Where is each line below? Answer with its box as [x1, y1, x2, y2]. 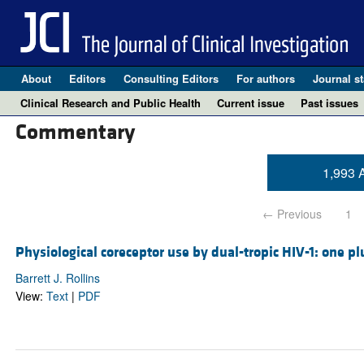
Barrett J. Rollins [15, 270, 100, 287]
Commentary [15, 119, 135, 147]
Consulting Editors [123, 71, 219, 86]
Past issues [301, 95, 358, 110]
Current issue [217, 95, 284, 110]
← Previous [262, 206, 323, 223]
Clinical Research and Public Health [20, 95, 201, 110]
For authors [236, 71, 295, 86]
